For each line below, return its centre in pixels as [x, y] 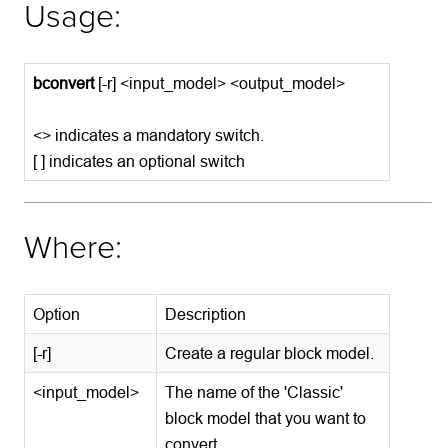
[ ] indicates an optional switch [139, 160]
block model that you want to [266, 417]
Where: [73, 248]
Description [206, 313]
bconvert [64, 82]
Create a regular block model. [270, 352]
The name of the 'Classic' [254, 391]
